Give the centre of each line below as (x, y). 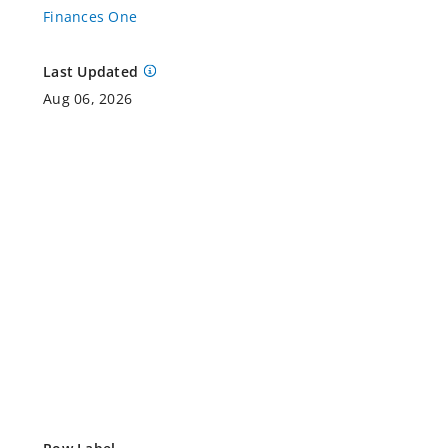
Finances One (90, 16)
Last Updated (91, 71)
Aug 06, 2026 (88, 98)
